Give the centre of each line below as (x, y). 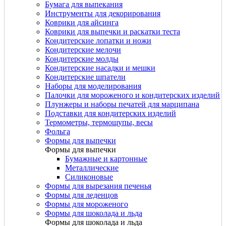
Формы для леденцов (81, 195)
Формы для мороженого (87, 204)
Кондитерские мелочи (83, 49)
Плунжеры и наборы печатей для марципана (122, 104)
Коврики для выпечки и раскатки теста (112, 31)
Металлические (92, 167)
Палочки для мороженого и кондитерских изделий (132, 95)
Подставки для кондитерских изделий (110, 113)
